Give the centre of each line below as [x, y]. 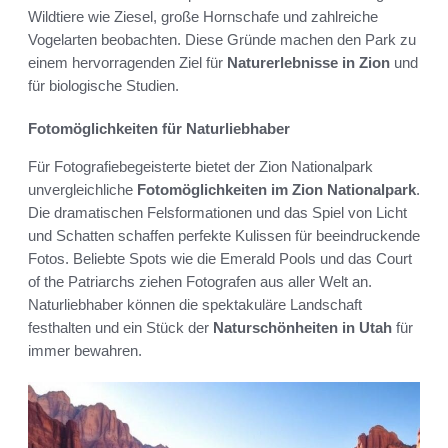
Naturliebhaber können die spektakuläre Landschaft [195, 304]
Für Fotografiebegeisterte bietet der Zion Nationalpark [200, 166]
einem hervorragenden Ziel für [127, 62]
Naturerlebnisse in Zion [308, 62]
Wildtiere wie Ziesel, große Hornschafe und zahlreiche [203, 16]
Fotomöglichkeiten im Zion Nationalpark [276, 189]
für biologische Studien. [103, 85]
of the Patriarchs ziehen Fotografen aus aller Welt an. [200, 281]
